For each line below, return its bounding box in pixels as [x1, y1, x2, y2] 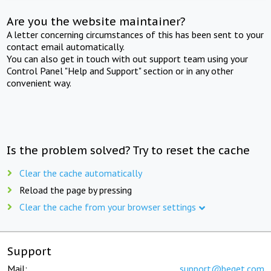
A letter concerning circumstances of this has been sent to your [7, 28, 264, 41]
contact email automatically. [7, 40, 125, 53]
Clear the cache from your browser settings [19, 200, 196, 213]
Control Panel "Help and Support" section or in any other [7, 64, 234, 77]
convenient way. [7, 76, 72, 89]
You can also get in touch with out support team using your [7, 52, 249, 65]
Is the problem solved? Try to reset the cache [7, 143, 250, 157]
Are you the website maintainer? [7, 14, 186, 28]
